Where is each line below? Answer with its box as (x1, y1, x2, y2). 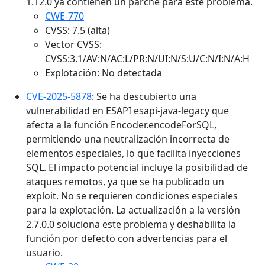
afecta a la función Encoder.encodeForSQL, (26, 118, 216, 132)
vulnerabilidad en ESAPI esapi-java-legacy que (26, 104, 229, 118)
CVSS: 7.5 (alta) (45, 24, 110, 37)
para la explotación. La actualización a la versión (26, 203, 240, 217)
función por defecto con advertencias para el (26, 232, 227, 245)
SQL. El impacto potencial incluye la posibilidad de (26, 161, 248, 174)
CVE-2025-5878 (26, 90, 92, 104)
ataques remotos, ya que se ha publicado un (26, 175, 224, 189)
